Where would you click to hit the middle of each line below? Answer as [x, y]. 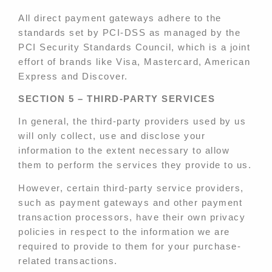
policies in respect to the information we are [124, 231]
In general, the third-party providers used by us [132, 121]
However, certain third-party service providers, [131, 188]
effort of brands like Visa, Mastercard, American [134, 62]
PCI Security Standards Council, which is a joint [134, 47]
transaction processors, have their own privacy [132, 217]
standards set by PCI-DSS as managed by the [129, 33]
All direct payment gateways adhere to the [120, 18]
